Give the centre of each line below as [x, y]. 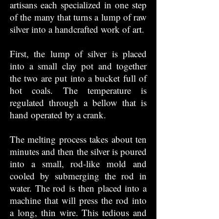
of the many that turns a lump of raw [78, 17]
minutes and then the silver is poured [78, 151]
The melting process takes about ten [78, 139]
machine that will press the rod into [78, 200]
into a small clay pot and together [78, 66]
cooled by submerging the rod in [78, 176]
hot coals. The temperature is [78, 90]
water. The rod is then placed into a [78, 188]
